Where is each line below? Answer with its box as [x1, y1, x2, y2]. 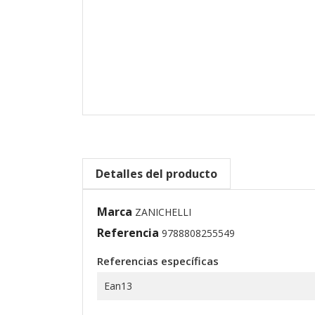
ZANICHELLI [135, 205, 191, 219]
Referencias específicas [97, 254, 219, 269]
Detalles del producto [96, 166, 217, 182]
